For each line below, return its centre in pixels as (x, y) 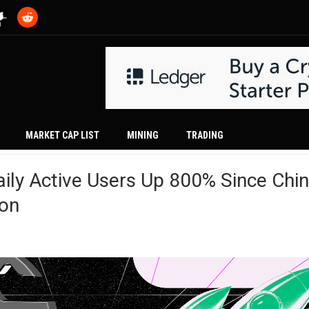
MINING (143, 135)
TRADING (205, 135)
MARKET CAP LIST (62, 135)
